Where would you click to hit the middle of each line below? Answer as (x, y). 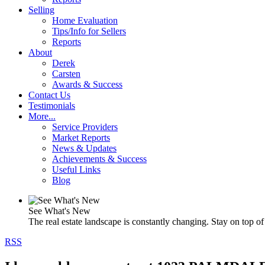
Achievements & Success (99, 159)
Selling (41, 10)
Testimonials (52, 106)
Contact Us (49, 95)
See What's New (59, 211)
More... (42, 116)
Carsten (66, 74)
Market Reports (81, 138)
